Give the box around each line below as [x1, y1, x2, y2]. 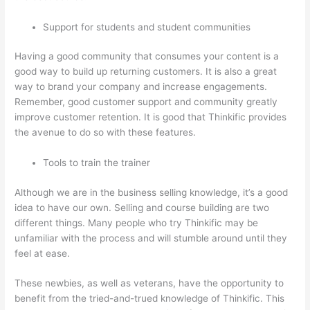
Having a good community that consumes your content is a [15, 51, 280, 62]
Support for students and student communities [43, 21, 251, 33]
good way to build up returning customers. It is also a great [15, 66, 277, 77]
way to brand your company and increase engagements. [15, 81, 268, 93]
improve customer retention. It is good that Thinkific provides [15, 111, 287, 123]
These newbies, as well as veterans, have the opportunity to [15, 277, 284, 289]
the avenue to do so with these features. [15, 127, 197, 138]
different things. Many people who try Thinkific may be [15, 217, 259, 228]
